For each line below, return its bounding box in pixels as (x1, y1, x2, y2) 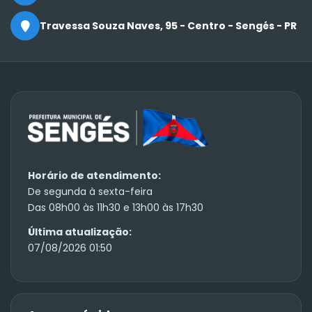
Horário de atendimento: (28, 168, 161, 182)
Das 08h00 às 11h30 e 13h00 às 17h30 (28, 200, 203, 214)
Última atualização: (28, 224, 132, 239)
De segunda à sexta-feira (28, 184, 153, 198)
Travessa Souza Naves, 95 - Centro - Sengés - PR (40, 19, 297, 33)
